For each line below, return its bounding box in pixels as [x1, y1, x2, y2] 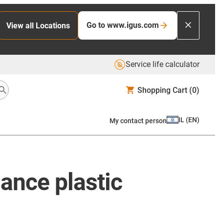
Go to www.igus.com [87, 21, 159, 30]
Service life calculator [126, 60, 199, 69]
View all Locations [6, 21, 70, 30]
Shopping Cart [137, 85, 187, 95]
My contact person [109, 116, 167, 125]
